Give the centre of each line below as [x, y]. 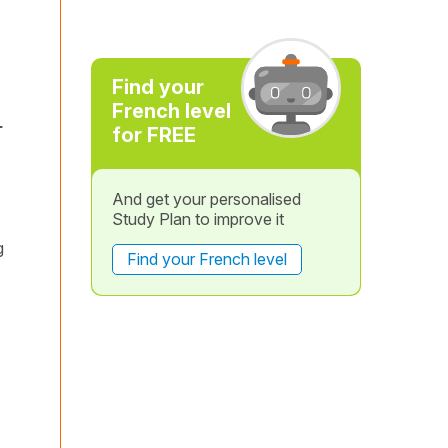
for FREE [153, 135]
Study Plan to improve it [197, 219]
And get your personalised [206, 199]
